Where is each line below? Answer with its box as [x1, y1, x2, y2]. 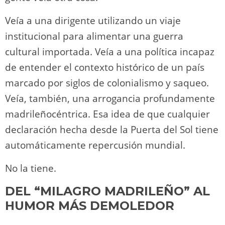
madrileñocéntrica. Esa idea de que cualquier [5, 107, 210, 121]
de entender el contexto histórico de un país [5, 60, 204, 74]
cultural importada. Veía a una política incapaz [5, 45, 214, 58]
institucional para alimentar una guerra [5, 29, 183, 43]
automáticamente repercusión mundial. [5, 138, 185, 152]
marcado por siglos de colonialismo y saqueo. [5, 76, 209, 89]
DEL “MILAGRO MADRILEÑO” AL [5, 183, 210, 198]
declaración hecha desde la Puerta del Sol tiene [5, 123, 218, 136]
